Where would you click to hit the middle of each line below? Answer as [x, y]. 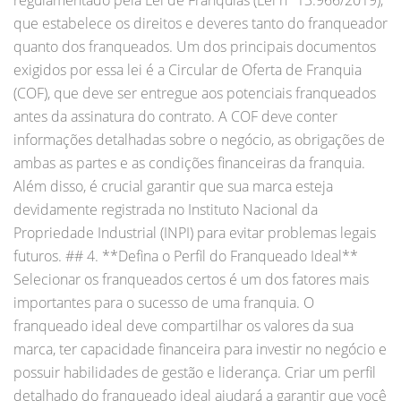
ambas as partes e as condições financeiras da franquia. [189, 162]
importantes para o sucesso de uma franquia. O [164, 302]
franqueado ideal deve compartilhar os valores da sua [183, 325]
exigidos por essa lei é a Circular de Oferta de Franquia [188, 69]
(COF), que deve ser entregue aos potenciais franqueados [195, 93]
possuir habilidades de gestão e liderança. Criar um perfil [195, 372]
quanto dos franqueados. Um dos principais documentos [195, 46]
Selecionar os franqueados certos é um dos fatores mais [191, 279]
